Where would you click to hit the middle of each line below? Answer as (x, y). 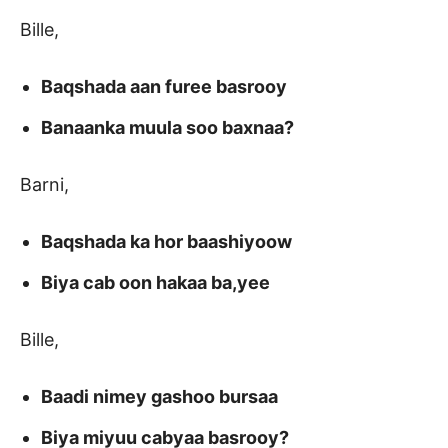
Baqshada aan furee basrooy (164, 87)
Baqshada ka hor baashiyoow (166, 242)
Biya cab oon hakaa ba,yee (155, 283)
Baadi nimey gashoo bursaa (159, 397)
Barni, (44, 185)
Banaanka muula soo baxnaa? (167, 128)
